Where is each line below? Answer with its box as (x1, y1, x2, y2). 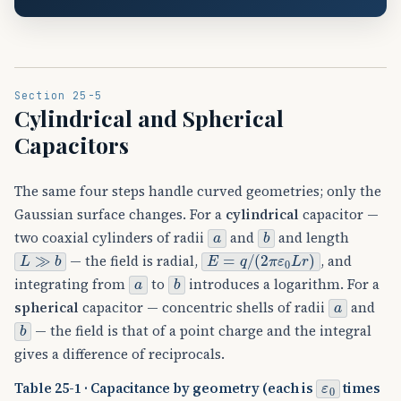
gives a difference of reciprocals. (14, 345, 225, 364)
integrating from (14, 275, 129, 294)
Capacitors (14, 130, 129, 160)
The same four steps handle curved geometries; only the (14, 182, 381, 201)
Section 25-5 (14, 88, 102, 102)
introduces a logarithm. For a (185, 275, 380, 294)
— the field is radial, (66, 252, 202, 271)
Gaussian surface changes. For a (14, 205, 226, 225)
